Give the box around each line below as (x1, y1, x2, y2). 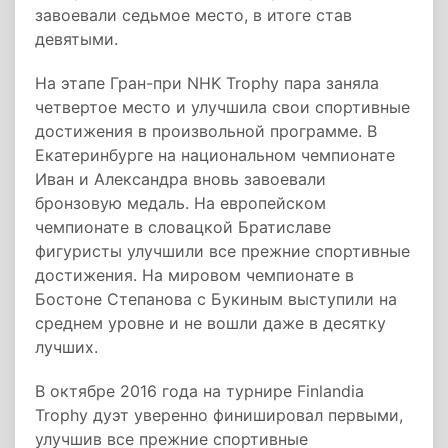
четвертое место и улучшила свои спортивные (35, 97, 410, 117)
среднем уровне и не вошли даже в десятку (35, 313, 386, 333)
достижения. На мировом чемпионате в (35, 265, 354, 285)
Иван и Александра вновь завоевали (35, 169, 326, 189)
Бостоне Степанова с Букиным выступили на (35, 289, 397, 309)
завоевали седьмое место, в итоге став (35, 5, 352, 25)
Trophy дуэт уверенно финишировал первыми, (35, 405, 403, 425)
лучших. (35, 337, 98, 357)
